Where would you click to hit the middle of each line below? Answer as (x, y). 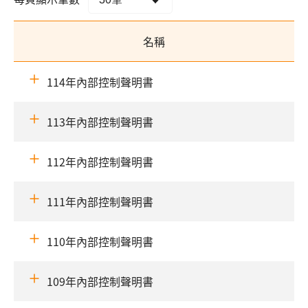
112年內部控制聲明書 (100, 162)
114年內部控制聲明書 (100, 82)
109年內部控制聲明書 (100, 282)
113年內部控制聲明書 (100, 122)
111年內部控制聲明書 (100, 202)
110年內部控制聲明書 (100, 242)
